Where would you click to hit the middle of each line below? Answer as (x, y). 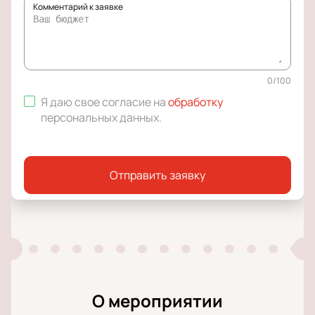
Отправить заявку (157, 175)
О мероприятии (157, 301)
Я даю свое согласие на (104, 102)
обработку (195, 102)
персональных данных (100, 118)
